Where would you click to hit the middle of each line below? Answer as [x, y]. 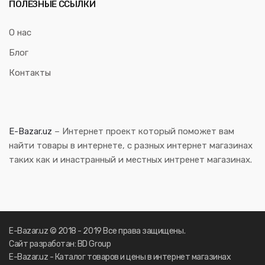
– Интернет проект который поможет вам [143, 131]
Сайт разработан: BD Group [60, 244]
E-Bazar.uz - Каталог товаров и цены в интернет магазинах [120, 257]
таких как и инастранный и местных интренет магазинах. [130, 159]
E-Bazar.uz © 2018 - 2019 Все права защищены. [97, 231]
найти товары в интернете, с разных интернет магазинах [131, 145]
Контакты [30, 72]
